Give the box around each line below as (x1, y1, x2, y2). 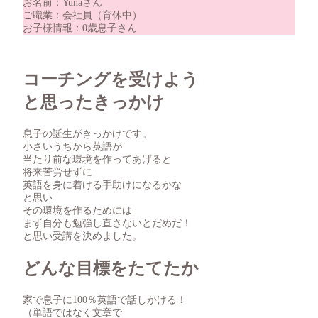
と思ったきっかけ (23, 92, 164, 111)
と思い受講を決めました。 (23, 230, 142, 241)
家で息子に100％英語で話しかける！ (23, 294, 187, 305)
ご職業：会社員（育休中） (23, 9, 142, 21)
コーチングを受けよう (23, 70, 199, 89)
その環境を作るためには (23, 204, 132, 216)
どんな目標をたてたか (23, 258, 199, 278)
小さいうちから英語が (23, 141, 122, 152)
